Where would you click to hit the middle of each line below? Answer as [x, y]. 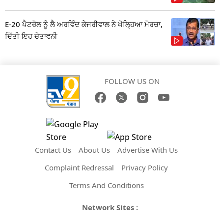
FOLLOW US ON [132, 81]
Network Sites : [110, 207]
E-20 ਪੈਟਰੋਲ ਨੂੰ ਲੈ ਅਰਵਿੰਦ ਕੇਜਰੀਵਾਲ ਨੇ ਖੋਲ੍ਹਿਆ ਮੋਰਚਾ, [84, 24]
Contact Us [53, 150]
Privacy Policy [145, 167]
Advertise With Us [148, 150]
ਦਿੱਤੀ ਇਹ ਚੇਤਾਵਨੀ [31, 36]
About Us [94, 150]
